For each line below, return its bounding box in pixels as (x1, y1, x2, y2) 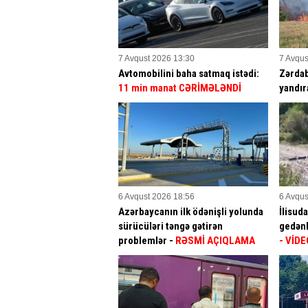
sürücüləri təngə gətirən (118, 219, 223, 232)
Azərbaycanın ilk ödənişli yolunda (118, 205, 263, 218)
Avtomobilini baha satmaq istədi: (118, 67, 259, 80)
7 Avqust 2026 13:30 (118, 54, 195, 64)
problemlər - (118, 234, 175, 247)
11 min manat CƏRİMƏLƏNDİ (118, 82, 241, 95)
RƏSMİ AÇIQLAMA (175, 234, 255, 247)
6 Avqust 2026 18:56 (118, 191, 195, 201)
